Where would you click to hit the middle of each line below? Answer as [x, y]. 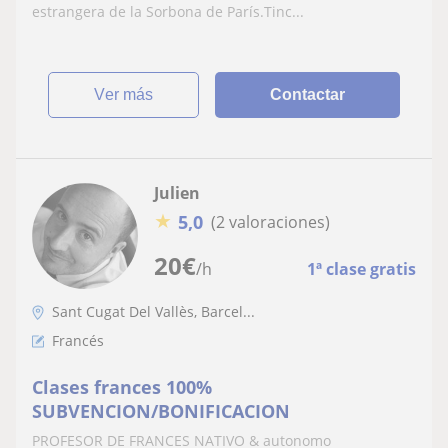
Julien [177, 192]
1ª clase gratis [361, 268]
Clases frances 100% [122, 386]
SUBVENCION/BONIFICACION [161, 410]
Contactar [308, 94]
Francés [78, 340]
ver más [129, 94]
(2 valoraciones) [270, 222]
